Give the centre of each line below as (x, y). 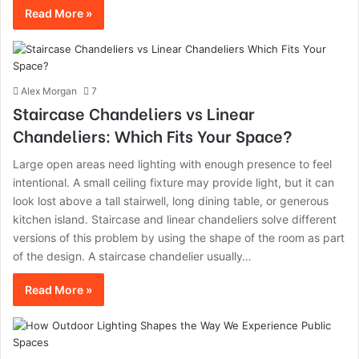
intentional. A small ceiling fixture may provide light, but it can (173, 182)
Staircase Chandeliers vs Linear (134, 113)
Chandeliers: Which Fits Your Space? (153, 135)
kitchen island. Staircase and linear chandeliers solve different (175, 219)
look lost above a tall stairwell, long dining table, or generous (171, 201)
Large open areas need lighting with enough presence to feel (172, 164)
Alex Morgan (49, 91)
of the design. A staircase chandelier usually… (132, 256)
